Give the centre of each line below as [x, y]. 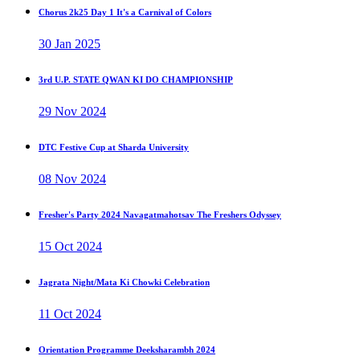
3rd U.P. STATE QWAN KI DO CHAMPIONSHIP [136, 80]
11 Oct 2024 [70, 314]
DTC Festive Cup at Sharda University [114, 147]
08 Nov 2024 [72, 179]
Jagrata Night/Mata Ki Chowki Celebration [124, 282]
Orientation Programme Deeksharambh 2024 [127, 350]
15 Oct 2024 [70, 247]
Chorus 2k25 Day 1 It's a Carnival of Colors [125, 12]
